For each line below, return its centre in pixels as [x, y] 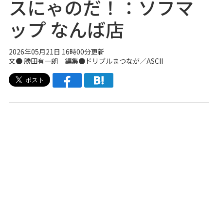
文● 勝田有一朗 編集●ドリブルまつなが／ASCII [86, 61]
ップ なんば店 [66, 29]
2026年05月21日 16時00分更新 [56, 52]
